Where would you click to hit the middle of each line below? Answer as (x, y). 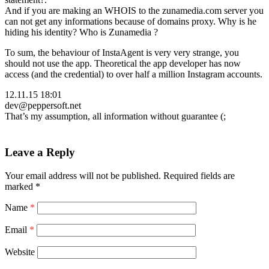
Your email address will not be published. (83, 175)
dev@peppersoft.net (43, 106)
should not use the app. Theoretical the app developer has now (123, 64)
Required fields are (198, 175)
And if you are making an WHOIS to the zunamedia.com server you (134, 11)
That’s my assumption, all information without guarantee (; (115, 116)
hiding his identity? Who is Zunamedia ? (81, 32)
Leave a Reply (40, 153)
